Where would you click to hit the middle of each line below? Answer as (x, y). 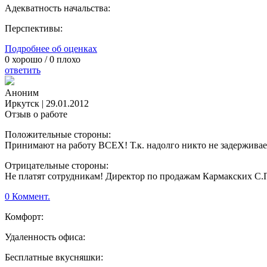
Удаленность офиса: (45, 237)
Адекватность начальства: (58, 8)
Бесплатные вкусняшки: (54, 257)
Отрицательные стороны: (57, 166)
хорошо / (30, 60)
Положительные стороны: (58, 135)
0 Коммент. (27, 197)
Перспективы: (34, 29)
